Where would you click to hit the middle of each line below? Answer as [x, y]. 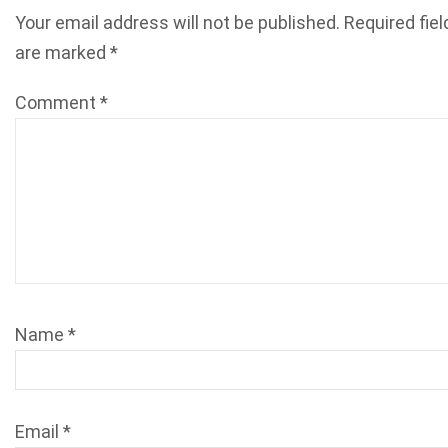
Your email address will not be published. [177, 23]
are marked [62, 53]
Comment [57, 103]
